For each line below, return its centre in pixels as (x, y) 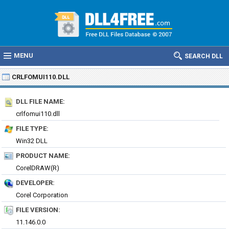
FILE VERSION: (38, 210)
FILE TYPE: (32, 129)
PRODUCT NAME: (43, 156)
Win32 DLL (32, 141)
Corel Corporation (42, 195)
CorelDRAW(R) (38, 168)
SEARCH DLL (204, 56)
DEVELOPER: (35, 183)
